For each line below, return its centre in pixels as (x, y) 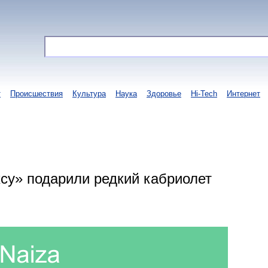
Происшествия (36, 94)
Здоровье (164, 94)
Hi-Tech (204, 94)
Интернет (243, 94)
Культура (89, 94)
